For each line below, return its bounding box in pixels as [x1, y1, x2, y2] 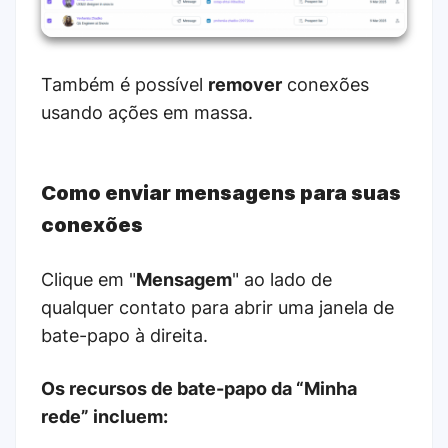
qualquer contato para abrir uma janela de [41, 296, 394, 318]
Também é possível [41, 73, 208, 95]
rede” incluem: [41, 405, 168, 427]
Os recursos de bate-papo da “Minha [41, 377, 357, 399]
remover [208, 73, 282, 95]
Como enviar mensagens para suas [41, 180, 401, 205]
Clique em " [41, 268, 136, 290]
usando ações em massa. [41, 101, 253, 123]
